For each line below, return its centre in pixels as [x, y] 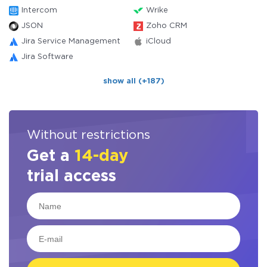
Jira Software [47, 57]
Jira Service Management [71, 41]
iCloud [159, 41]
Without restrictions [89, 135]
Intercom [39, 10]
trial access [72, 176]
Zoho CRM [167, 26]
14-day [101, 156]
